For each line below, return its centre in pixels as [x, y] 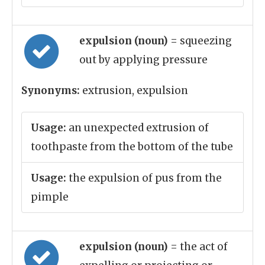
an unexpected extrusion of [138, 128]
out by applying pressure [143, 60]
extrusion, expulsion [134, 91]
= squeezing [201, 41]
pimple [50, 197]
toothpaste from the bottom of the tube [132, 147]
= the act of [199, 247]
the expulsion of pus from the [144, 178]
